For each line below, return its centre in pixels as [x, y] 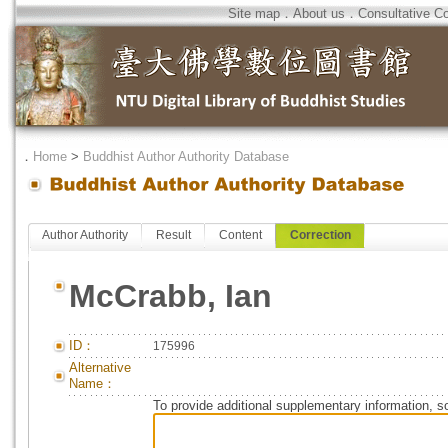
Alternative [100, 367]
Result [173, 235]
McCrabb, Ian [170, 296]
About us [319, 13]
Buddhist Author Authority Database [186, 156]
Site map [254, 13]
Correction [320, 235]
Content [240, 235]
